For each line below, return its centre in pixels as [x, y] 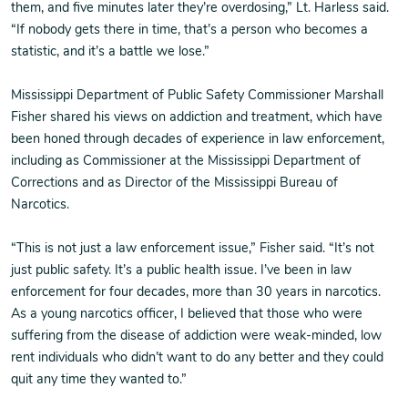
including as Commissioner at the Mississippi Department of [186, 162]
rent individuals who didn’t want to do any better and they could [197, 358]
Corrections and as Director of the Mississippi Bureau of [174, 184]
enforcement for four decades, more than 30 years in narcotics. [196, 293]
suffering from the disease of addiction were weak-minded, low [196, 337]
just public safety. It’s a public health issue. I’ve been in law [181, 271]
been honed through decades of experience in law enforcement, [198, 140]
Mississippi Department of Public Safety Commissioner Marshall [197, 96]
